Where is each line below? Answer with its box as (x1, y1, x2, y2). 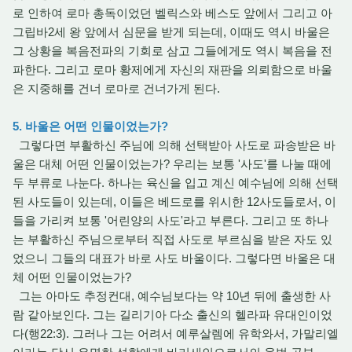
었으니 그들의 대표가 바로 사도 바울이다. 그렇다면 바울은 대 (13, 251, 335, 265)
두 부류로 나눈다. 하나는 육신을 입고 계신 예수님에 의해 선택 (13, 176, 339, 189)
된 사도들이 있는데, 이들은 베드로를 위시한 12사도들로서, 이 (13, 195, 336, 208)
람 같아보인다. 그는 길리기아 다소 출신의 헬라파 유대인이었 (13, 308, 332, 321)
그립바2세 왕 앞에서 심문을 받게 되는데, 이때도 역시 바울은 (13, 25, 330, 38)
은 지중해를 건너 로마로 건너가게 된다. (13, 82, 229, 95)
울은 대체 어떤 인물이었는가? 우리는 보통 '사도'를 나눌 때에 (13, 157, 332, 170)
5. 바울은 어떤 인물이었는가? (13, 119, 168, 133)
